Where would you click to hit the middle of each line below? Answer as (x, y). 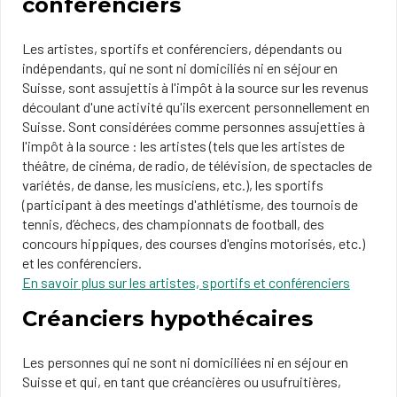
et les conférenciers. (82, 263)
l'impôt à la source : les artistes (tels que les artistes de (183, 146)
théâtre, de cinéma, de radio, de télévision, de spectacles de (197, 165)
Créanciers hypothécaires (167, 319)
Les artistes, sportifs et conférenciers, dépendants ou (182, 48)
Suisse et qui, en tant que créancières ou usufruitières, (182, 381)
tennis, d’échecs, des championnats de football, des (173, 224)
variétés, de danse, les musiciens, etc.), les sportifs (173, 185)
